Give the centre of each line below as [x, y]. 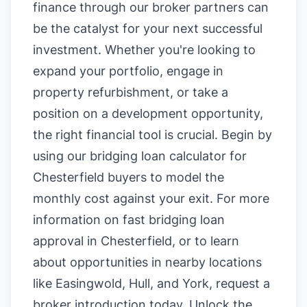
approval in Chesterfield [102, 241]
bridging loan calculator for [168, 156]
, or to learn [206, 241]
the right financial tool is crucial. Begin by [152, 135]
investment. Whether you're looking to [144, 50]
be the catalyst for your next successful [148, 28]
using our [61, 156]
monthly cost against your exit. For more [151, 198]
